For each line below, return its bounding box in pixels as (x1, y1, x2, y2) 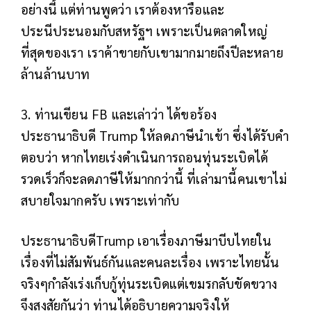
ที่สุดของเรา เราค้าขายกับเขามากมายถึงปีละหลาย (21, 43, 283, 60)
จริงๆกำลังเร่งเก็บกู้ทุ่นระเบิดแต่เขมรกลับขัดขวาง (21, 274, 278, 292)
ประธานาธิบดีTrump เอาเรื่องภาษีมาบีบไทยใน (21, 231, 272, 249)
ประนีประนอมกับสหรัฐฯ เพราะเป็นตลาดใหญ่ (21, 22, 267, 39)
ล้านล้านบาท (21, 65, 90, 82)
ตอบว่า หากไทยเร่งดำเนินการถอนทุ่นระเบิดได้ (21, 148, 269, 165)
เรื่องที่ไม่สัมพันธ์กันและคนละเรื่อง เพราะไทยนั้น (21, 253, 280, 270)
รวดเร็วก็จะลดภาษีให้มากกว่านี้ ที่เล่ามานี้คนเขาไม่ (21, 169, 287, 187)
